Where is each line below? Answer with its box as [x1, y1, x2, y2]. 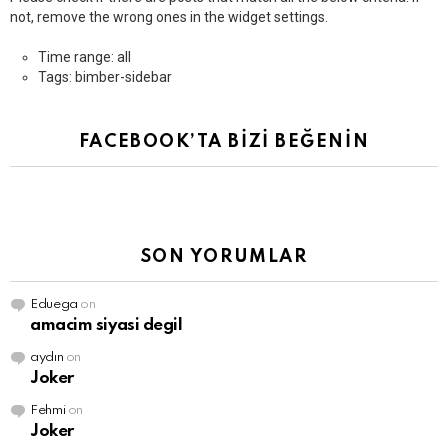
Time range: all [38, 49, 131, 66]
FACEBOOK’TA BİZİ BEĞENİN [78, 133, 370, 152]
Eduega [30, 298, 78, 312]
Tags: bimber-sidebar [38, 69, 172, 86]
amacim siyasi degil [30, 317, 183, 335]
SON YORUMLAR [140, 248, 308, 267]
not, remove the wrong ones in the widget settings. [10, 9, 328, 26]
